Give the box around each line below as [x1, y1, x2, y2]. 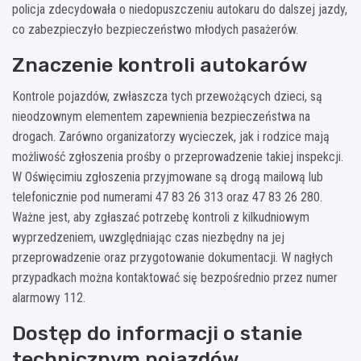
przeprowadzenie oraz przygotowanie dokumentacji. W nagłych [12, 249, 333, 265]
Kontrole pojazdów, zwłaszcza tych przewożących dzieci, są [12, 88, 322, 104]
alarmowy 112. [12, 289, 85, 305]
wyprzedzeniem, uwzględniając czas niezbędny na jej [12, 229, 284, 245]
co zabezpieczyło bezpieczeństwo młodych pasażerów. [12, 21, 298, 37]
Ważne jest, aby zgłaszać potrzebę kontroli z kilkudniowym [12, 209, 309, 225]
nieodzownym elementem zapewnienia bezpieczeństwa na [12, 108, 310, 124]
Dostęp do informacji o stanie [12, 321, 302, 345]
